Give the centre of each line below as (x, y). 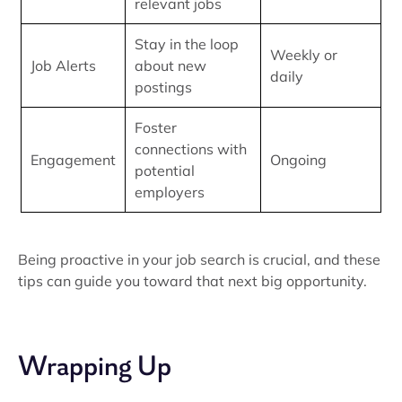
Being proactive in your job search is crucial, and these (199, 259)
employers (170, 192)
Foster (156, 127)
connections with (191, 149)
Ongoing (298, 160)
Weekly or (304, 55)
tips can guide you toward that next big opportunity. (192, 281)
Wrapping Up (95, 366)
